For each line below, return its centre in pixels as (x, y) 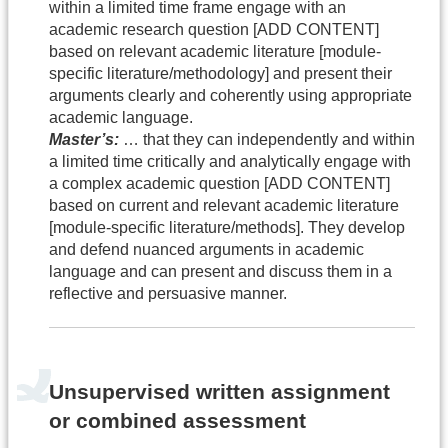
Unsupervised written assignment (219, 392)
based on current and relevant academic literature (224, 205)
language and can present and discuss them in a (220, 271)
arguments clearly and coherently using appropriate (230, 95)
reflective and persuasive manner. (168, 293)
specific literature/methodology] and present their (220, 73)
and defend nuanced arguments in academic (206, 249)
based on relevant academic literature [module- (215, 51)
